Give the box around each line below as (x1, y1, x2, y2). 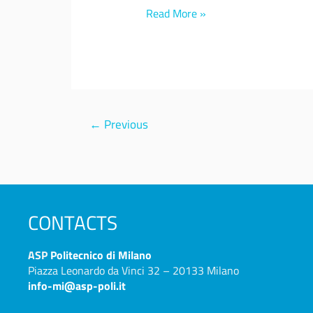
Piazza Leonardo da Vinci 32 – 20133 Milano (28, 261, 239, 279)
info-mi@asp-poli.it (28, 277, 126, 294)
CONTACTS (28, 207, 117, 238)
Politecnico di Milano (50, 246, 152, 263)
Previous (101, 115, 148, 134)
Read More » (145, 4, 206, 22)
